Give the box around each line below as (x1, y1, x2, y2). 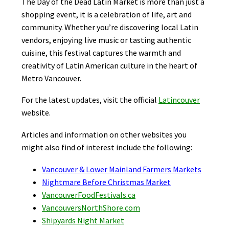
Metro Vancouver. (21, 73, 81, 83)
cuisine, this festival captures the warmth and (21, 47, 181, 58)
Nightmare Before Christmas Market (42, 176, 171, 187)
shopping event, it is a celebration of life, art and (21, 9, 192, 19)
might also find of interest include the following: (21, 142, 192, 152)
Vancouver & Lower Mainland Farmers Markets (42, 164, 201, 174)
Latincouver (158, 95, 200, 105)
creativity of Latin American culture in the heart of (21, 60, 197, 71)
